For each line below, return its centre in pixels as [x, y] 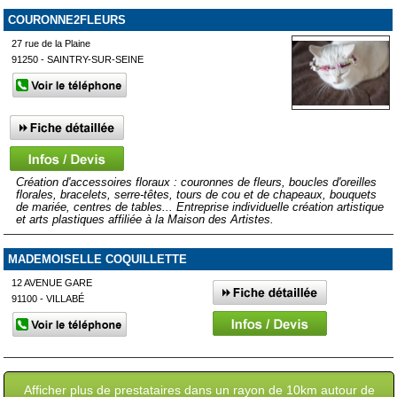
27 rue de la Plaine [51, 44]
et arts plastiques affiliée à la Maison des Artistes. [144, 219]
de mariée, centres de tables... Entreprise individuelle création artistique [199, 206]
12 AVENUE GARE [52, 283]
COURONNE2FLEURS [66, 20]
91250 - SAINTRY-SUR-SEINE [78, 60]
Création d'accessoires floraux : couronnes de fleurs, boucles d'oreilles [196, 182]
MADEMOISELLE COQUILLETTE [97, 259]
